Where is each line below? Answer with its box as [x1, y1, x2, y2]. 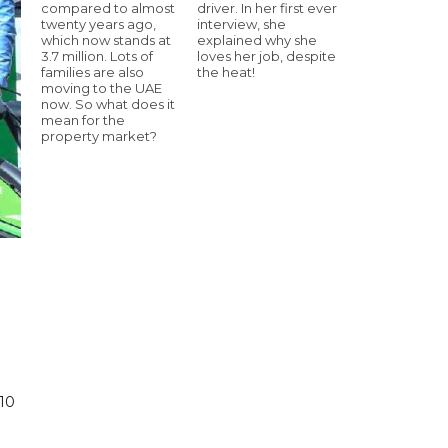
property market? [41, 127, 157, 144]
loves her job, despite [197, 47, 336, 64]
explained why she [197, 31, 317, 48]
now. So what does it [41, 95, 175, 112]
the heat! [197, 63, 255, 80]
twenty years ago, [41, 15, 156, 32]
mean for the [41, 111, 125, 128]
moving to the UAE [41, 79, 162, 96]
